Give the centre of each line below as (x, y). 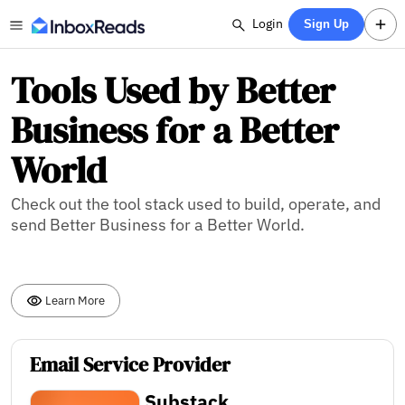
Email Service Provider (130, 365)
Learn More (74, 300)
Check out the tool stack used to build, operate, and (196, 204)
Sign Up (327, 24)
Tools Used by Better (173, 90)
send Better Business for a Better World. (158, 225)
